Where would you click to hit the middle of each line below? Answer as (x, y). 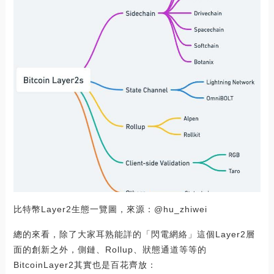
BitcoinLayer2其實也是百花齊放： (85, 265)
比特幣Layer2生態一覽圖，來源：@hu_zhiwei (110, 209)
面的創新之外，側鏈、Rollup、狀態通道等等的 (110, 249)
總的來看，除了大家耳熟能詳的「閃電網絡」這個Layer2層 (134, 234)
